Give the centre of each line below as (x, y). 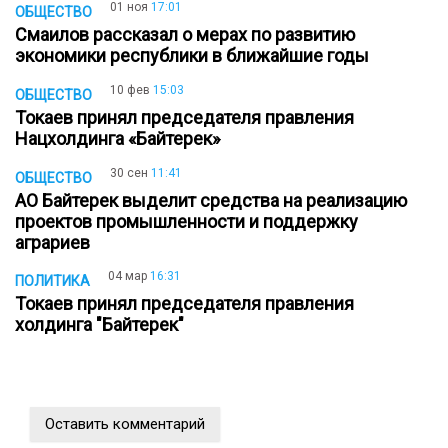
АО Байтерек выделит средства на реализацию (211, 200)
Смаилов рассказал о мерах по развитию (185, 35)
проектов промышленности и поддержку (186, 221)
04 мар (127, 276)
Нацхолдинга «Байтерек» (121, 139)
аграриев (56, 242)
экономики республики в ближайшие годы (196, 56)
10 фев (130, 90)
